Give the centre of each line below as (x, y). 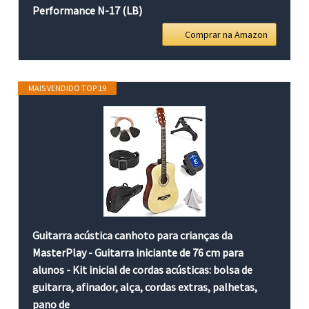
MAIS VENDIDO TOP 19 (68, 88)
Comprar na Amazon (226, 34)
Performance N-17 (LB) (88, 10)
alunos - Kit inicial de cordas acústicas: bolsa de (143, 269)
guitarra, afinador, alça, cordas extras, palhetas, (145, 287)
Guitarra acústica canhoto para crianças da (133, 235)
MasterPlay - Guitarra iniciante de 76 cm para (138, 252)
